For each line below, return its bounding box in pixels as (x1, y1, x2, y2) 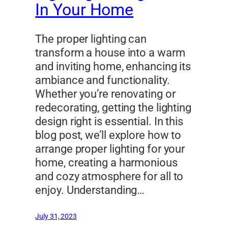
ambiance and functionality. (35, 74, 170, 87)
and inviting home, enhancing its (35, 60, 191, 73)
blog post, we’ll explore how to (35, 129, 182, 142)
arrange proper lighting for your (35, 142, 185, 156)
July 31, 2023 (35, 212, 77, 221)
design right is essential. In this (35, 115, 183, 128)
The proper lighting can (35, 33, 147, 46)
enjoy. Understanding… (35, 184, 145, 197)
